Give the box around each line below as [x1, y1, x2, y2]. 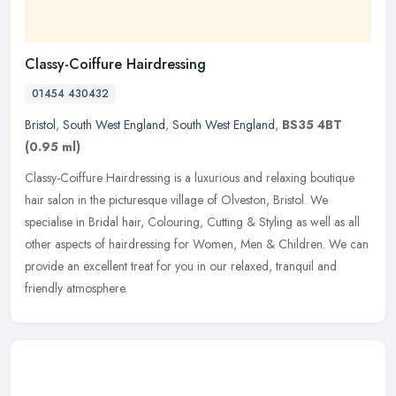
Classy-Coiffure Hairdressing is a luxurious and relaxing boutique [25, 168, 354, 187]
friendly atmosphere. [25, 278, 127, 297]
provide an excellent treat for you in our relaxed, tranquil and [25, 256, 337, 275]
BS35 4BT [282, 115, 342, 133]
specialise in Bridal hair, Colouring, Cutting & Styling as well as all [25, 212, 360, 231]
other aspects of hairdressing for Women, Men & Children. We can [25, 234, 369, 253]
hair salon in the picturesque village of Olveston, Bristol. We [25, 190, 328, 209]
